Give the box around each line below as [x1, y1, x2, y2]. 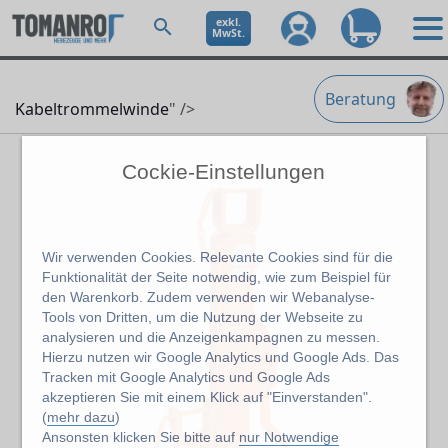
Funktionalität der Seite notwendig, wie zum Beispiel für [42, 269, 392, 286]
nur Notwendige [239, 429, 340, 446]
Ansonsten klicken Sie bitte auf [42, 429, 240, 446]
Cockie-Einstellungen [122, 160, 326, 185]
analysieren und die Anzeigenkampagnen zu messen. [42, 329, 381, 346]
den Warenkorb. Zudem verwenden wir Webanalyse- [42, 289, 376, 306]
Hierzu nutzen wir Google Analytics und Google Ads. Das [42, 349, 400, 366]
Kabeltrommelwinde [15, 98, 169, 120]
